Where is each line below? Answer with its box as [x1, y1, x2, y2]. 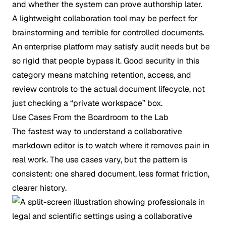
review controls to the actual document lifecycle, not [12, 84, 205, 94]
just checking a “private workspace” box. [12, 98, 162, 108]
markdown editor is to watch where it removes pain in [12, 140, 209, 151]
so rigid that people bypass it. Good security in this [12, 55, 199, 66]
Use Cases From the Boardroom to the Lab [12, 112, 168, 123]
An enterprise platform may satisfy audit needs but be [12, 41, 210, 52]
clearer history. [12, 183, 67, 193]
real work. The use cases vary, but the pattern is [12, 154, 187, 165]
